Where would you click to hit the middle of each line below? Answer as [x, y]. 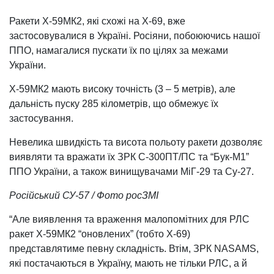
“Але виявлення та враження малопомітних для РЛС [129, 219]
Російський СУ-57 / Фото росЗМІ [84, 195]
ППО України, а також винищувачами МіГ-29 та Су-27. [131, 171]
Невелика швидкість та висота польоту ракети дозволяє [136, 142]
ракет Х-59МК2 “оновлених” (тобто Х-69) [100, 234]
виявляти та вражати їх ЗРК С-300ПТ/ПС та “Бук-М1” [129, 157]
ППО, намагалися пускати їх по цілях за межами [119, 50]
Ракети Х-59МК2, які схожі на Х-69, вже [97, 21]
